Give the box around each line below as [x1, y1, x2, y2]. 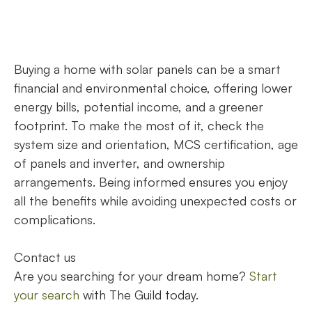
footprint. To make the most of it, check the [14, 118, 264, 134]
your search [14, 287, 79, 303]
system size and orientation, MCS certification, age [14, 136, 298, 153]
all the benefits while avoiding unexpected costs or [14, 193, 297, 209]
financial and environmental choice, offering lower [14, 80, 292, 96]
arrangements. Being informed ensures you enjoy [14, 174, 288, 190]
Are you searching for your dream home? [14, 268, 249, 284]
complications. [14, 212, 99, 228]
